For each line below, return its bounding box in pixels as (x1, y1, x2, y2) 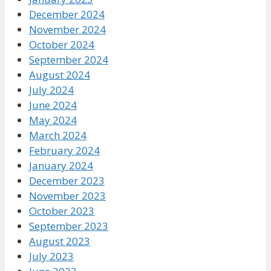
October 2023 (29, 203, 94, 218)
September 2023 (29, 218, 108, 233)
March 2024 (29, 128, 87, 142)
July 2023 (29, 249, 74, 263)
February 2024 (29, 143, 100, 157)
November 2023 (29, 188, 106, 203)
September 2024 (29, 52, 108, 67)
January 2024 (29, 158, 93, 172)
